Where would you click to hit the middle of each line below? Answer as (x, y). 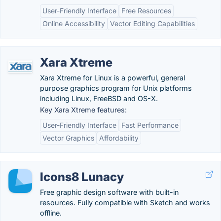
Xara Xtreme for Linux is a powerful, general (112, 78)
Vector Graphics (68, 138)
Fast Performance (150, 125)
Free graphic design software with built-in (109, 192)
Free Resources (146, 11)
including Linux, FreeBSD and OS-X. (99, 98)
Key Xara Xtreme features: (83, 110)
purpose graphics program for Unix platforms (116, 88)
